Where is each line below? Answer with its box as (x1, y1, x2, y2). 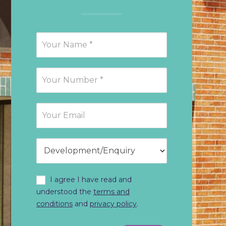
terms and (93, 187, 130, 196)
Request (35, 32, 68, 42)
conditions (36, 199, 73, 208)
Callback (35, 44, 68, 54)
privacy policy (89, 199, 137, 208)
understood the (36, 187, 93, 196)
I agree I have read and (47, 175, 132, 184)
